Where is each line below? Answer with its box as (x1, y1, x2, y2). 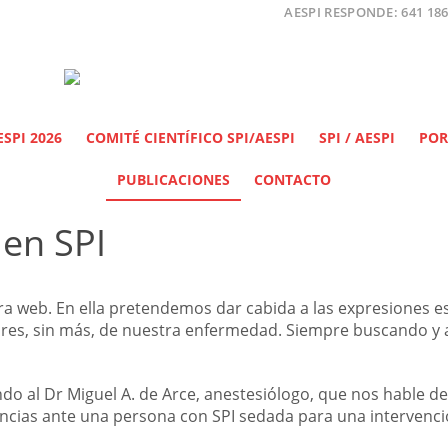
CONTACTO (254, 170, 331, 189)
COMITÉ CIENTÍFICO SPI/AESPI (86, 128, 295, 147)
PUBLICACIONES (117, 170, 230, 189)
